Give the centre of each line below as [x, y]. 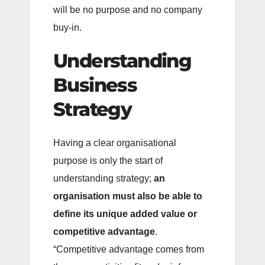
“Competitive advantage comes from [129, 249]
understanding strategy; [104, 178]
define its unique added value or [125, 214]
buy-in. [67, 27]
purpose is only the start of [108, 160]
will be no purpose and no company [128, 9]
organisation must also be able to [128, 196]
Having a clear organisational [115, 143]
